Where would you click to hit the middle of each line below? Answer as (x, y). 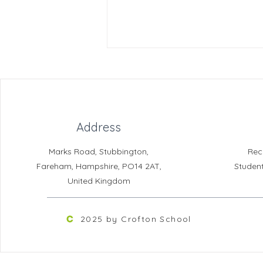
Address (99, 127)
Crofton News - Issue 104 (182, 152)
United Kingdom (99, 181)
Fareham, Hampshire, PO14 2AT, (99, 166)
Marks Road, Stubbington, (99, 152)
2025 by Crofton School (136, 219)
